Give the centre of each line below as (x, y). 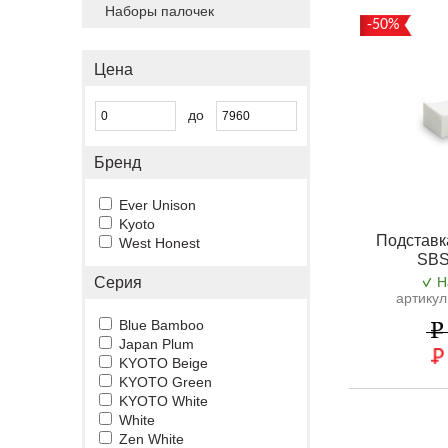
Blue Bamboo (161, 325)
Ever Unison (157, 205)
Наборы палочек (159, 11)
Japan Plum (156, 344)
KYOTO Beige (163, 363)
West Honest (159, 243)
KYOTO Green (165, 382)
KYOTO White (163, 401)
